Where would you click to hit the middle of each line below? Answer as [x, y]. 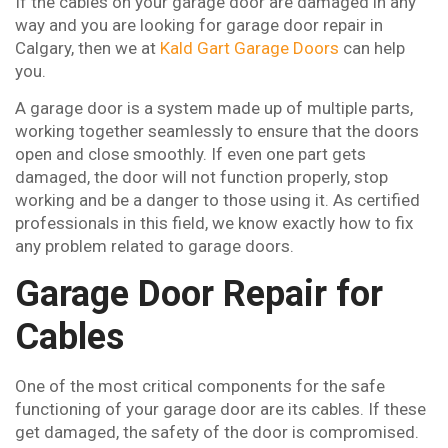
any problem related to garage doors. [154, 246]
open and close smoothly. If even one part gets [190, 154]
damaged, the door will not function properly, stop [201, 177]
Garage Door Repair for [199, 293]
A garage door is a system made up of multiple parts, [214, 108]
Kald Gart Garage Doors [249, 47]
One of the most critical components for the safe [200, 385]
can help [372, 47]
